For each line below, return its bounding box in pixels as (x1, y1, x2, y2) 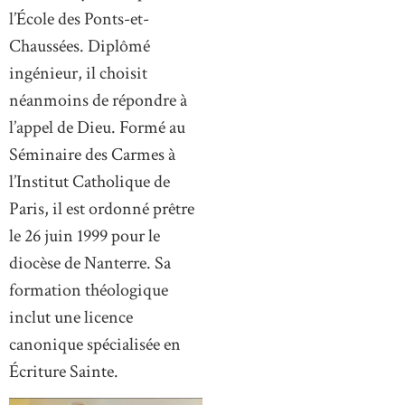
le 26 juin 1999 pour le (9, 223, 160, 248)
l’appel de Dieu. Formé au (9, 115, 185, 139)
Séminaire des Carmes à (9, 142, 175, 166)
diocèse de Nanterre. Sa (9, 250, 171, 275)
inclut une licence (9, 305, 133, 329)
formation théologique (9, 278, 168, 302)
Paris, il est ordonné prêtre (9, 196, 194, 221)
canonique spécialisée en (9, 332, 181, 356)
